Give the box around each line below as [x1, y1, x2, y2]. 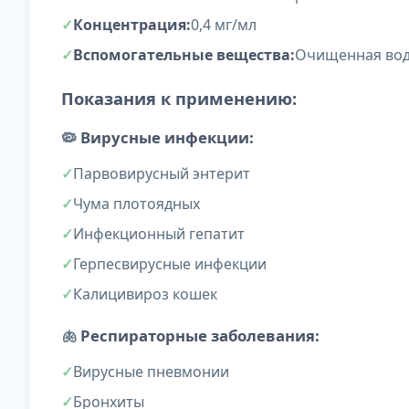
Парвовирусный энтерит [73, 163, 250, 184]
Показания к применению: [61, 87, 297, 110]
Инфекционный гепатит [73, 224, 245, 245]
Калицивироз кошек [73, 284, 217, 305]
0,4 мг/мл [191, 15, 257, 36]
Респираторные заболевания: [80, 325, 320, 347]
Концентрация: [73, 15, 191, 36]
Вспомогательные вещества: [73, 45, 295, 66]
